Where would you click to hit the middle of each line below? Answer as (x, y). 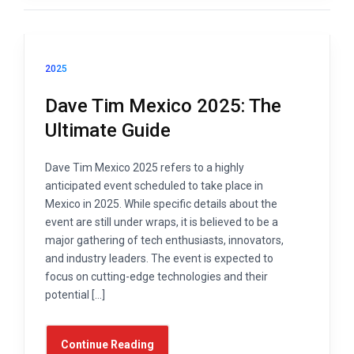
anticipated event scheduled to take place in (154, 185)
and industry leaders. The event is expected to (159, 258)
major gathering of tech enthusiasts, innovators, (164, 240)
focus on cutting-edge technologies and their (156, 276)
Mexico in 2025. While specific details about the (161, 203)
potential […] (75, 294)
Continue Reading (107, 344)
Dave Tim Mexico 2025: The (163, 105)
